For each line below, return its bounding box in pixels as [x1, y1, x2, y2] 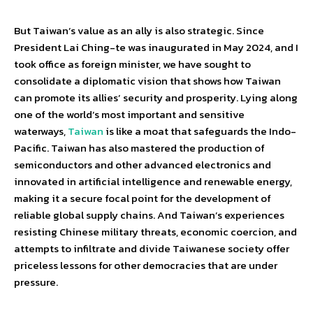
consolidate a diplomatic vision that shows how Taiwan [14, 73, 281, 89]
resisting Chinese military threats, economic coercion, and [14, 224, 297, 240]
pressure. [14, 274, 58, 291]
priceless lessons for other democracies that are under [14, 257, 277, 274]
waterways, [14, 123, 68, 140]
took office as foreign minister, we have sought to [14, 56, 251, 73]
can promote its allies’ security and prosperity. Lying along [14, 89, 298, 106]
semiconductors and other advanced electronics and [14, 156, 271, 173]
